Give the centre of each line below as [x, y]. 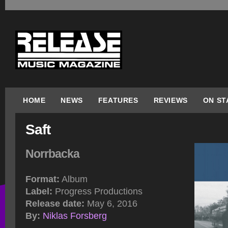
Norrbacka [52, 154]
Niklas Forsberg [75, 216]
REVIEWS [170, 100]
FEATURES [118, 100]
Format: [42, 179]
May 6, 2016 [111, 204]
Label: [39, 191]
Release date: [55, 204]
